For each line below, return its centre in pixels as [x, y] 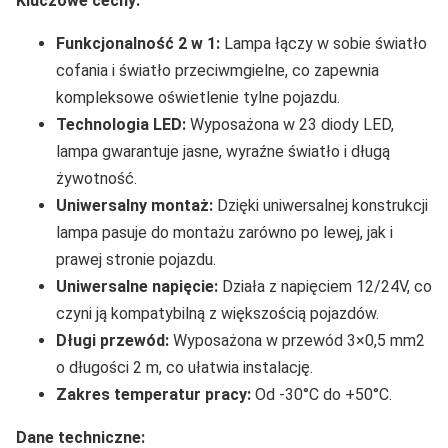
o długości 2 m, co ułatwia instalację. [184, 367]
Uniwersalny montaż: [134, 205]
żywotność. [96, 178]
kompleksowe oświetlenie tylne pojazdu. [198, 97]
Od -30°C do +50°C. [321, 394]
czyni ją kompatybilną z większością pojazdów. [217, 313]
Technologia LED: [121, 124]
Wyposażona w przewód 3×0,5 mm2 [297, 340]
